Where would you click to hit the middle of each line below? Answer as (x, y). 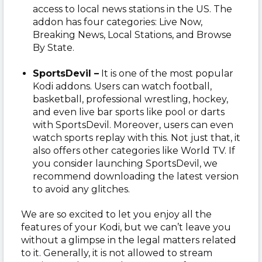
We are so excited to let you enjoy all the (116, 214)
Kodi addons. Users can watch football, (122, 86)
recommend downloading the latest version (136, 176)
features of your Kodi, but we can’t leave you (126, 227)
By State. (54, 47)
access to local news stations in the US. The (132, 9)
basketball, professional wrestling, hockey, (130, 99)
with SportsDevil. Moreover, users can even (133, 125)
